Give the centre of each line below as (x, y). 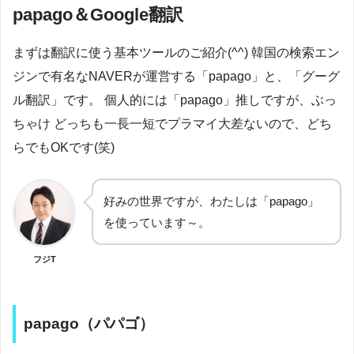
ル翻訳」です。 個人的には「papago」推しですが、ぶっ (175, 100)
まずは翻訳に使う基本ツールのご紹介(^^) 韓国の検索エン (176, 52)
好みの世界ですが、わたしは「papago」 (211, 201)
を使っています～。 (157, 222)
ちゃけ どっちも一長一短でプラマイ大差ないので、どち (172, 123)
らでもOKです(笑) (64, 147)
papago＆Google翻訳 (98, 15)
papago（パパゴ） (89, 323)
